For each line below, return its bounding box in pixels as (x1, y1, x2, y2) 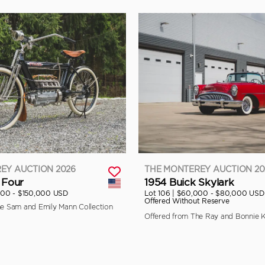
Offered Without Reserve (144, 196, 230, 205)
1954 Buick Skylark (144, 176, 234, 188)
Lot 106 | (144, 188, 177, 198)
